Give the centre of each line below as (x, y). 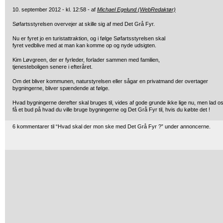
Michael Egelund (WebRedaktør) (136, 9)
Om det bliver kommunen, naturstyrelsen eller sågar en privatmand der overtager (110, 81)
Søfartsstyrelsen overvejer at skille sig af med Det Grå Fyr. (84, 24)
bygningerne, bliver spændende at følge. (61, 88)
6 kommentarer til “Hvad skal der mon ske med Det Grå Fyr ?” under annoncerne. (111, 126)
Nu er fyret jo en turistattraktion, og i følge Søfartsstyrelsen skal (89, 38)
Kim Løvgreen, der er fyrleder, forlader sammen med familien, (86, 60)
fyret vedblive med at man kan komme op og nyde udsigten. (84, 45)
